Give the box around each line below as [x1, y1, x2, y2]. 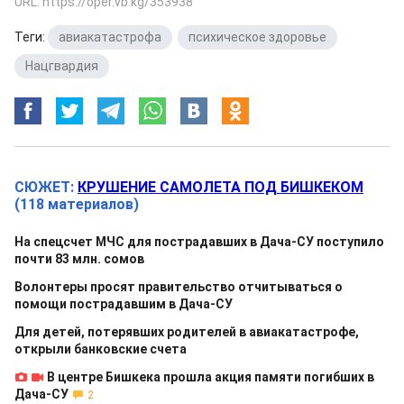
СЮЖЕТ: [14, 179, 78, 196]
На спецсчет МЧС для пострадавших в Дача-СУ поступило [14, 234, 384, 249]
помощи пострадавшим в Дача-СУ [14, 297, 233, 311]
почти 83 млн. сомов [14, 252, 144, 266]
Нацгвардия [25, 59, 98, 73]
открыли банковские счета [14, 342, 187, 356]
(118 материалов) [14, 196, 139, 213]
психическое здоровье [188, 30, 326, 44]
